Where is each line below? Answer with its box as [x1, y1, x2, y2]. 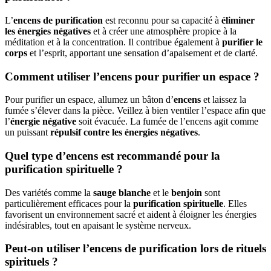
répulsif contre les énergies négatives [50, 127, 198, 138]
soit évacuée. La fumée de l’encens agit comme [76, 116, 258, 127]
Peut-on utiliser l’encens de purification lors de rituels [5, 242, 266, 255]
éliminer [221, 15, 255, 25]
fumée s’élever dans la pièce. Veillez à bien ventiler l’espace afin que [5, 105, 266, 116]
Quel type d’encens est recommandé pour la [5, 149, 220, 162]
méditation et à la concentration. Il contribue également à [5, 36, 222, 47]
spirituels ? [5, 255, 58, 269]
